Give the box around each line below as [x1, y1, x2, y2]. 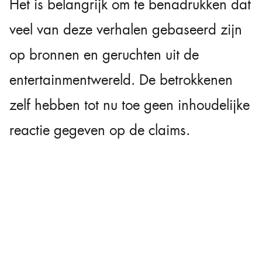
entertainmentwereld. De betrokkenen [9, 70, 233, 89]
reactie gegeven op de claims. [9, 120, 190, 140]
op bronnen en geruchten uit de [9, 45, 199, 64]
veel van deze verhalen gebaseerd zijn [9, 20, 242, 39]
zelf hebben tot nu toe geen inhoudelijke [9, 95, 250, 115]
